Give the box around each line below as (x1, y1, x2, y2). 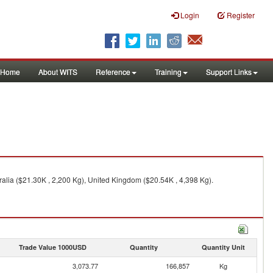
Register (227, 10, 255, 20)
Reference (96, 66, 130, 77)
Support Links (206, 66, 252, 77)
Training (155, 66, 182, 77)
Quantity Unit (201, 243, 245, 252)
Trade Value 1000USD (18, 243, 87, 252)
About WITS (38, 66, 77, 77)
